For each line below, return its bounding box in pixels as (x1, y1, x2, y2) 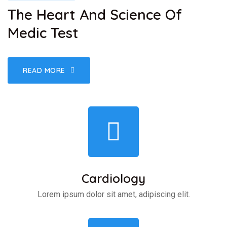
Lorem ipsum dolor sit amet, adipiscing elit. (37, 190, 190, 200)
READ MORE (23, 66, 66, 75)
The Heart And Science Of (8, 6, 182, 24)
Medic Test (8, 24, 79, 42)
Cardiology (82, 171, 145, 186)
